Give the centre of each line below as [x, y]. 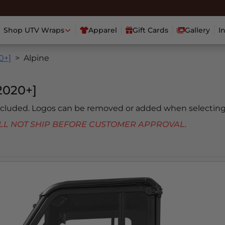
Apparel [103, 30]
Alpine [36, 58]
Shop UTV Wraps [34, 30]
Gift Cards [151, 30]
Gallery [197, 30]
